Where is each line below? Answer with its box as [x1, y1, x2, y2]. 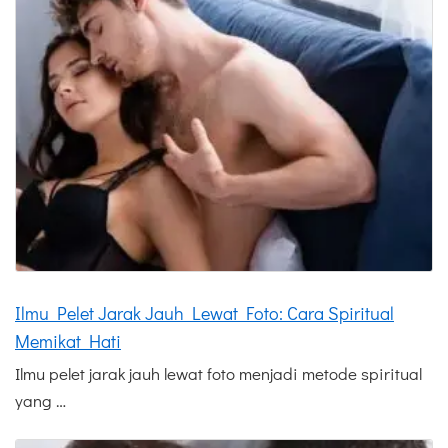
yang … [15, 388, 66, 412]
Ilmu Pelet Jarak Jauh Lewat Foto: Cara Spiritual [15, 300, 394, 325]
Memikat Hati [15, 328, 121, 353]
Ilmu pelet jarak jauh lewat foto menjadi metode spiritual [15, 361, 422, 385]
